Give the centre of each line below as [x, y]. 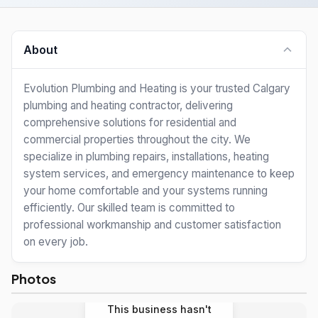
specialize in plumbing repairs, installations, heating [146, 157]
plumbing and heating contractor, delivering [128, 105]
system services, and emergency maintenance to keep [159, 174]
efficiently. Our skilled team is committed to [129, 208]
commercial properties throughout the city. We [137, 139]
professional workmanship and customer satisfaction [152, 225]
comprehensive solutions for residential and [130, 122]
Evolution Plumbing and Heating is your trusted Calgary [157, 88]
